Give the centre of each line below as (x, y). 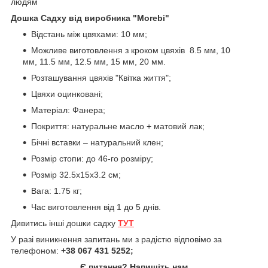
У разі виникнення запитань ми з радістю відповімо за (116, 239)
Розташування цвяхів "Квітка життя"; (101, 77)
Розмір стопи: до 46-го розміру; (92, 158)
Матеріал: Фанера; (68, 110)
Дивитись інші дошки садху (64, 223)
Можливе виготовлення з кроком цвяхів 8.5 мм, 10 (131, 50)
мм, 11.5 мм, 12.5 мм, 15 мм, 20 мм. (94, 61)
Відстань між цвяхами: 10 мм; (89, 34)
